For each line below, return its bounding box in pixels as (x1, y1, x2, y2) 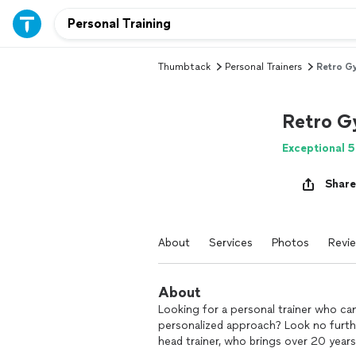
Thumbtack (158, 61, 211, 72)
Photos (272, 236, 309, 250)
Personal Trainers (225, 61, 302, 72)
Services (209, 236, 253, 250)
